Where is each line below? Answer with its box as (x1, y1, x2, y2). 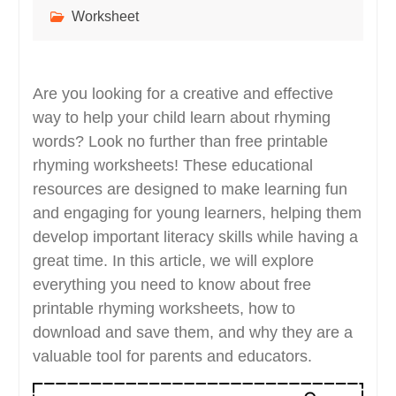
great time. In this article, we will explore (32, 252, 314, 270)
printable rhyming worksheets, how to (32, 300, 295, 318)
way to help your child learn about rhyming (32, 109, 331, 127)
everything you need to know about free (32, 276, 311, 294)
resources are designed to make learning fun (32, 180, 347, 199)
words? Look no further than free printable (32, 133, 328, 151)
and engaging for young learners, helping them (32, 204, 362, 223)
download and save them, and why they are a (32, 324, 353, 342)
